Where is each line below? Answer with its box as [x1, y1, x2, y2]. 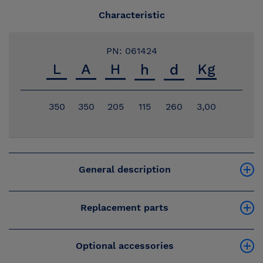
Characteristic [98, 9, 165, 21]
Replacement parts [80, 201, 168, 213]
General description [78, 163, 171, 175]
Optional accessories [75, 240, 174, 251]
